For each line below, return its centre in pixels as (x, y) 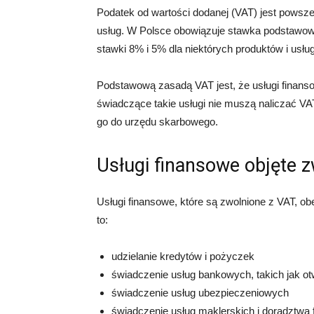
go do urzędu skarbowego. (157, 122)
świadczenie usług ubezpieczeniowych (200, 293)
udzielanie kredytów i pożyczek (183, 256)
